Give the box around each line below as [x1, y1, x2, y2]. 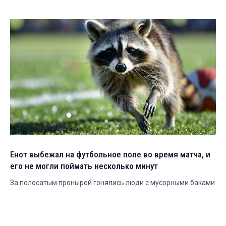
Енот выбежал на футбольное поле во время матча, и [10, 149, 210, 160]
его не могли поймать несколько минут [10, 161, 158, 172]
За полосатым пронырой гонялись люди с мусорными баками [10, 179, 215, 187]
